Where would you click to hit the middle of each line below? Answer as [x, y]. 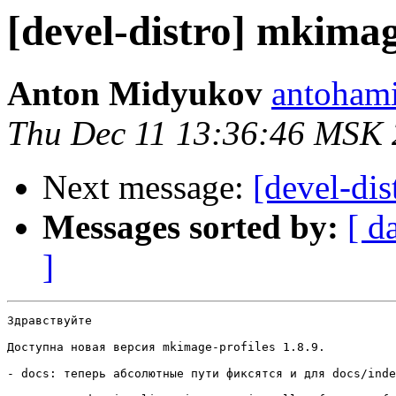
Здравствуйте [49, 321]
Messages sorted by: [190, 227]
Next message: [148, 187]
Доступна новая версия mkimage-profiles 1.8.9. [166, 347]
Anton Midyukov [135, 94]
